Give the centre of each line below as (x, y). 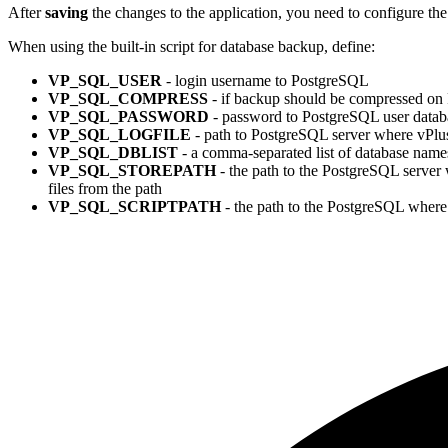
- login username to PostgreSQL (265, 80)
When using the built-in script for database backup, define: (191, 46)
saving (66, 12)
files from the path (105, 188)
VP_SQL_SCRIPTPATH (134, 206)
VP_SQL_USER (105, 80)
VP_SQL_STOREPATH (132, 170)
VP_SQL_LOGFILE (119, 134)
